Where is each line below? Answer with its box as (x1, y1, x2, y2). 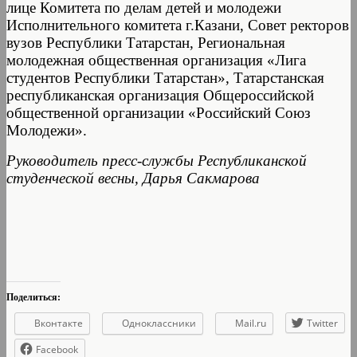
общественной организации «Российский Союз (6, 104, 311, 121)
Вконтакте (34, 316, 83, 330)
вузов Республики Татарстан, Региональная (6, 33, 285, 51)
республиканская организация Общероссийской (6, 86, 314, 104)
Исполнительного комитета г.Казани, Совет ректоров (6, 16, 349, 33)
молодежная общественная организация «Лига (6, 51, 306, 69)
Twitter (307, 316, 338, 330)
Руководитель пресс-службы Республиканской (6, 151, 307, 169)
